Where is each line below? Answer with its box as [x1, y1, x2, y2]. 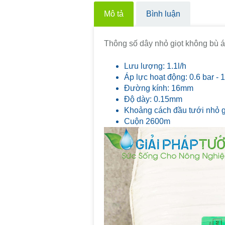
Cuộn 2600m [124, 117, 170, 126]
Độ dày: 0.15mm [124, 94, 182, 103]
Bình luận [146, 9, 180, 18]
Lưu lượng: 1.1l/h [124, 61, 186, 70]
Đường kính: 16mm [124, 83, 193, 92]
